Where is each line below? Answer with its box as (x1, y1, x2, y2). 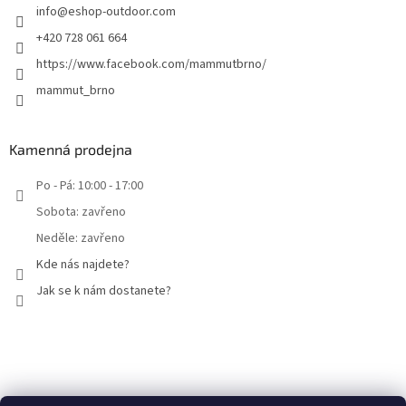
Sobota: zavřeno (36, 203, 126, 222)
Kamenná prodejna (9, 140, 132, 159)
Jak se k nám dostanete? (36, 282, 171, 301)
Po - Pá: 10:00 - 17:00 (36, 177, 143, 196)
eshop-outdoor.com (68, 3, 176, 22)
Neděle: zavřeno (36, 229, 125, 248)
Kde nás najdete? (36, 256, 130, 275)
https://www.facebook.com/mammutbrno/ (36, 55, 266, 74)
